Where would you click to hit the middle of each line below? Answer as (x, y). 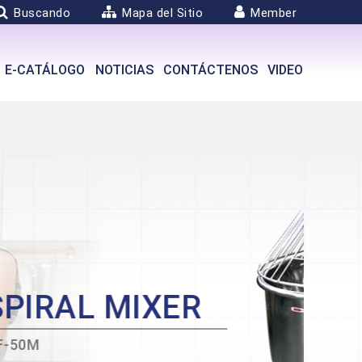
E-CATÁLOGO (45, 70)
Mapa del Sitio (162, 13)
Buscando (42, 13)
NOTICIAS (124, 70)
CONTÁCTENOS (211, 70)
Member (274, 13)
